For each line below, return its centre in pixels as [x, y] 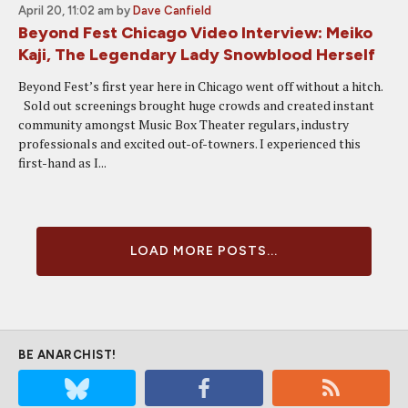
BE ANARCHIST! [67, 355]
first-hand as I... [62, 163]
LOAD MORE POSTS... [204, 251]
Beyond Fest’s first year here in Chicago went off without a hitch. [203, 86]
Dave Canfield [172, 10]
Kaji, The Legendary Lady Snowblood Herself [197, 55]
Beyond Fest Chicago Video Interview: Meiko [195, 33]
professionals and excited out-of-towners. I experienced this [189, 143]
